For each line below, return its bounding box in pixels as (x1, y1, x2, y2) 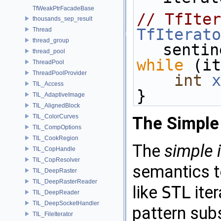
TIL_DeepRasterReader (33, 178, 97, 185)
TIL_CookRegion (33, 134, 78, 142)
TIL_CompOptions (33, 123, 81, 131)
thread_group (33, 37, 69, 44)
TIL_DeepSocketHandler (33, 199, 99, 207)
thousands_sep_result (33, 15, 92, 22)
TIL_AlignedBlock (33, 102, 80, 109)
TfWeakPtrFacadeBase (33, 5, 94, 12)
